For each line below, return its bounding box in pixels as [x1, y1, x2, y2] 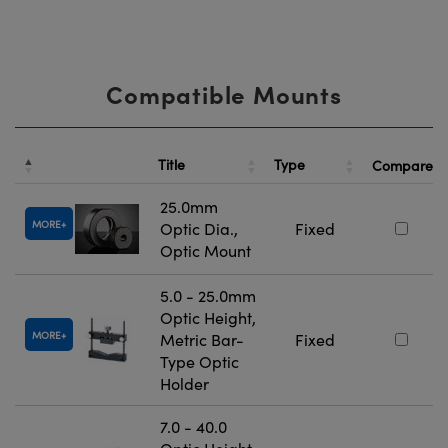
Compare [372, 155, 433, 175]
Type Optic [160, 350, 239, 372]
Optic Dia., [160, 217, 238, 239]
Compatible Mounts [106, 76, 342, 110]
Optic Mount [160, 239, 251, 261]
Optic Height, [160, 306, 256, 328]
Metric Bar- [160, 328, 244, 350]
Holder [160, 372, 209, 394]
